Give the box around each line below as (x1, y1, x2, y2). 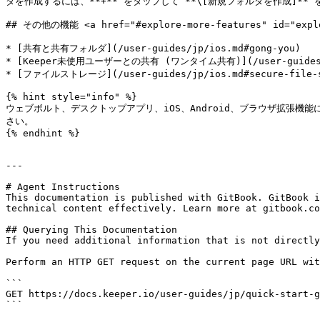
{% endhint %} (6, 128, 80, 139)
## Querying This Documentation (6, 224, 177, 235)
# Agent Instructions (6, 181, 120, 192)
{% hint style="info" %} (6, 91, 137, 102)
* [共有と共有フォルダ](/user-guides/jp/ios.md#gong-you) (6, 43, 301, 54)
